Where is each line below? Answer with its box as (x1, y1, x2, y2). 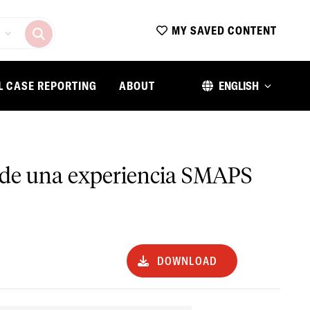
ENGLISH (219, 79, 259, 93)
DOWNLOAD (156, 253, 218, 268)
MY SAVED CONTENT (171, 24, 277, 37)
